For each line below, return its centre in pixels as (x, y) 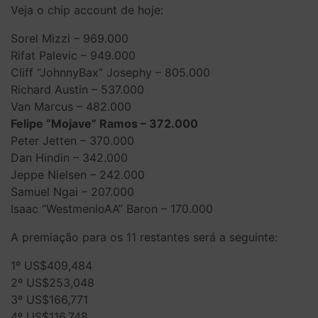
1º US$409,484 (51, 265)
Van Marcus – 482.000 (71, 106)
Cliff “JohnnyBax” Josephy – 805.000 (110, 72)
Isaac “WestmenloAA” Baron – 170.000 (112, 209)
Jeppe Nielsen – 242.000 (78, 175)
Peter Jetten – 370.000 (72, 141)
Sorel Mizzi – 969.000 (70, 38)
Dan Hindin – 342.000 (69, 158)
